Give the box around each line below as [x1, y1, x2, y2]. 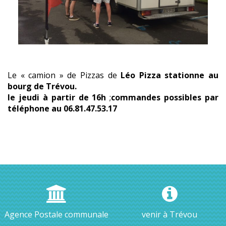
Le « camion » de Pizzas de [8, 70, 121, 81]
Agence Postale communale [5, 209, 108, 220]
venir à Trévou [142, 209, 197, 220]
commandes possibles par [111, 92, 218, 103]
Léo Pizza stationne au [121, 70, 219, 81]
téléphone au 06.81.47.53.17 [8, 103, 117, 115]
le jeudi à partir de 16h [8, 92, 110, 103]
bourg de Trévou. [8, 81, 77, 92]
